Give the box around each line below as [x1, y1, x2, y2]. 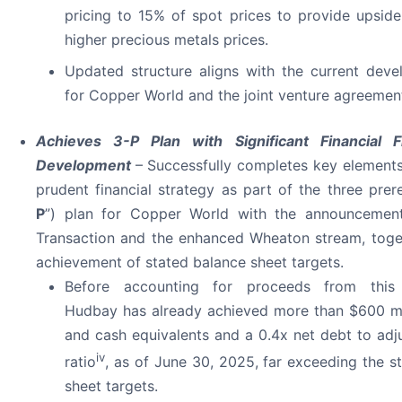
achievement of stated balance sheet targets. [36, 252, 344, 271]
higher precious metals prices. [65, 30, 268, 48]
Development [36, 155, 135, 174]
